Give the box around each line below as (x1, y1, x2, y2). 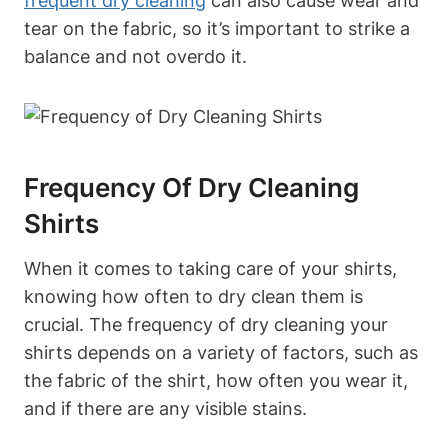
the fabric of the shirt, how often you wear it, (24, 369, 408, 391)
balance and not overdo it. (24, 45, 247, 67)
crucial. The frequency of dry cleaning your (24, 313, 388, 335)
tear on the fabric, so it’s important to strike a (24, 17, 410, 39)
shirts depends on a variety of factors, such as (24, 341, 418, 363)
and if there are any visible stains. (24, 397, 307, 419)
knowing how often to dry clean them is (24, 285, 363, 307)
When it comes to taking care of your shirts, (24, 257, 397, 279)
